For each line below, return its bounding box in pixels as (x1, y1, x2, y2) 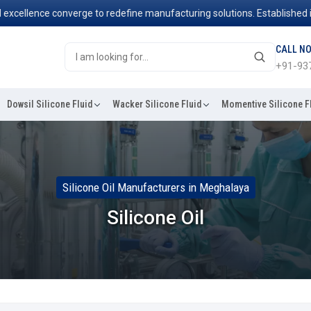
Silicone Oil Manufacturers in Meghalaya (62, 180, 249, 194)
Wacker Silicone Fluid (112, 98, 201, 110)
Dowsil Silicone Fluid (7, 98, 92, 110)
